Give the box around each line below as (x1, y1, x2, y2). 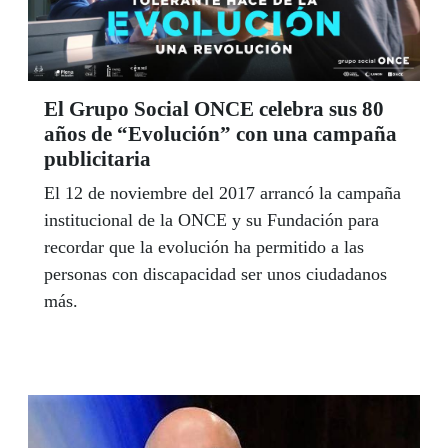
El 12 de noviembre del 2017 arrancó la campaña (44, 182, 401, 203)
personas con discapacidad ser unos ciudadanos (44, 263, 387, 284)
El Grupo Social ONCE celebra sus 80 (44, 96, 384, 121)
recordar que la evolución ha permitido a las (44, 236, 364, 257)
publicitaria (44, 146, 151, 171)
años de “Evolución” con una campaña (44, 121, 397, 146)
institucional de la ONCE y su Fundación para (44, 209, 379, 230)
